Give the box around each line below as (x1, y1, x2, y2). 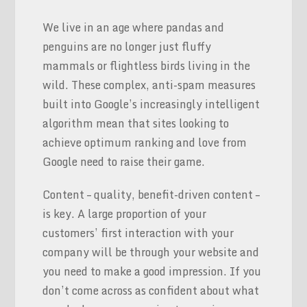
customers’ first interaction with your (42, 223, 234, 242)
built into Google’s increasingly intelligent (42, 95, 260, 113)
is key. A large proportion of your (42, 204, 207, 223)
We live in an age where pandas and (42, 18, 225, 36)
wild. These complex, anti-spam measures (42, 75, 256, 94)
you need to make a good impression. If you (42, 262, 262, 280)
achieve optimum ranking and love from (42, 133, 247, 151)
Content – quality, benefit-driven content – (42, 185, 260, 204)
